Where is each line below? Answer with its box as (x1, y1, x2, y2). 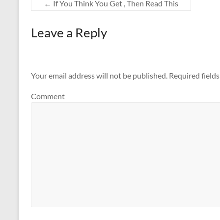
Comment (31, 91, 65, 101)
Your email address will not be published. (31, 71, 167, 81)
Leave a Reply (31, 25, 107, 40)
